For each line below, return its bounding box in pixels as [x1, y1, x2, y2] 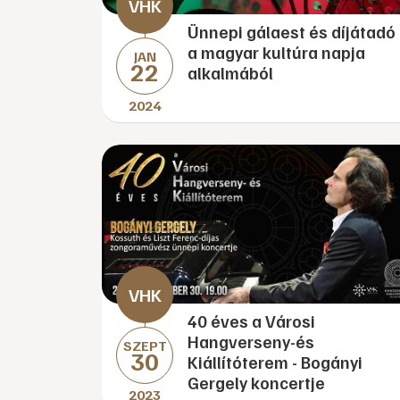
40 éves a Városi [187, 311, 315, 331]
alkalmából [187, 62, 273, 83]
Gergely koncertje [187, 372, 325, 393]
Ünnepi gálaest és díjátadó [187, 21, 396, 42]
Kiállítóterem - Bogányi [187, 352, 362, 372]
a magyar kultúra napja [187, 42, 365, 62]
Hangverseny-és [187, 331, 314, 352]
